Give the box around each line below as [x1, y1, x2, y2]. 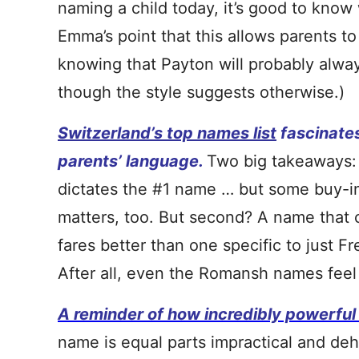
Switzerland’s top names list [58, 123, 276, 143]
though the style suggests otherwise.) [58, 83, 345, 102]
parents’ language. [58, 151, 207, 171]
